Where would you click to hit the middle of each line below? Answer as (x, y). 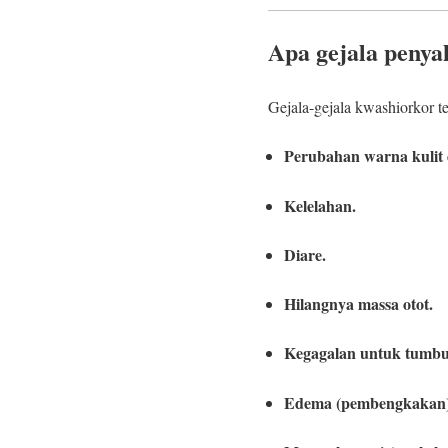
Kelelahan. (320, 205)
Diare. (305, 254)
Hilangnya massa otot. (358, 304)
